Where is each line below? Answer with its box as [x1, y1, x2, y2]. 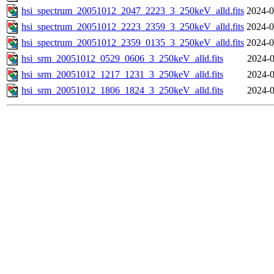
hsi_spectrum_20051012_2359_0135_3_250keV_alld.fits [21, 37, 244, 48]
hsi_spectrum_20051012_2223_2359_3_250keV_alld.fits [21, 21, 244, 32]
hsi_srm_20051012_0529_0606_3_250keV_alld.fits [21, 53, 223, 64]
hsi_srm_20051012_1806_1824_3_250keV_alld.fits [21, 85, 223, 96]
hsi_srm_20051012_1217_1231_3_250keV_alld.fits [21, 69, 223, 80]
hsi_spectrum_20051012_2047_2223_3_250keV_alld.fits [21, 6, 244, 17]
